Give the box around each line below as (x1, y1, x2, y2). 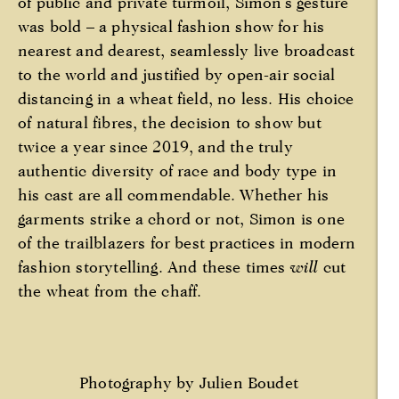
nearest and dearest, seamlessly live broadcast (18, 41, 355, 61)
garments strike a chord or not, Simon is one (18, 209, 345, 229)
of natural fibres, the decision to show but (18, 113, 322, 133)
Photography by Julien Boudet (78, 372, 299, 392)
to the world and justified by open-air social (18, 65, 336, 85)
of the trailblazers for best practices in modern (18, 233, 356, 253)
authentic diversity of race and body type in (18, 161, 337, 181)
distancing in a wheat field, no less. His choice (18, 89, 354, 109)
